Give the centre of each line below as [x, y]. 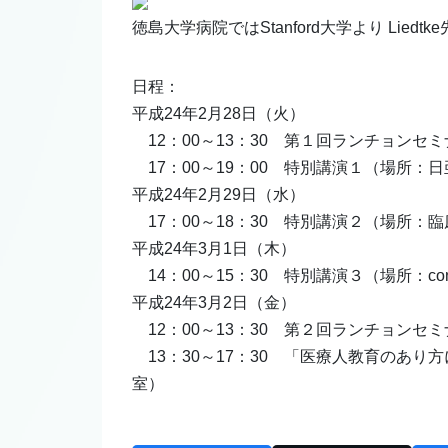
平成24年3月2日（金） [214, 302]
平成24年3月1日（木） [214, 248]
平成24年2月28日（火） [218, 113]
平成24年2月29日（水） [218, 194]
